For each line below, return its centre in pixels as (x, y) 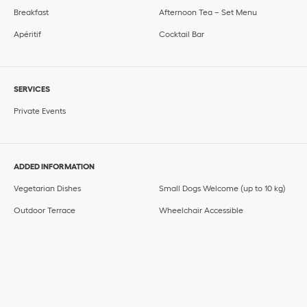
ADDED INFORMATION (54, 166)
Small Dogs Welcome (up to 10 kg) (222, 188)
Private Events (40, 111)
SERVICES (32, 89)
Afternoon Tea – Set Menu (208, 12)
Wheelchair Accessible (201, 210)
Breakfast (31, 12)
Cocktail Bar (182, 34)
